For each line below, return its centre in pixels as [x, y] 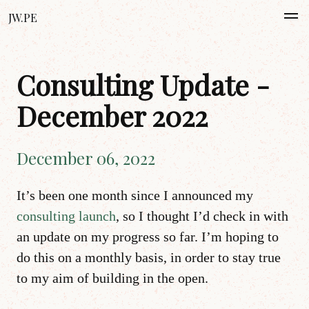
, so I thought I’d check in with [202, 216]
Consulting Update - [143, 84]
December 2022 [112, 116]
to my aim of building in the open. [112, 278]
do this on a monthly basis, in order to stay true [149, 257]
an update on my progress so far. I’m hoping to [148, 237]
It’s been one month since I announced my [135, 195]
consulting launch [66, 216]
